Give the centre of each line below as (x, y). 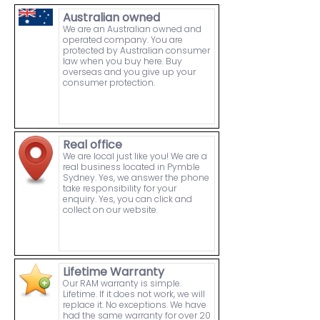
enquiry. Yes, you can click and (127, 199)
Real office (92, 145)
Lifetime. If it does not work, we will (134, 294)
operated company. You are (123, 40)
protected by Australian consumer (136, 51)
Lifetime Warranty (114, 272)
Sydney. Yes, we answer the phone (136, 178)
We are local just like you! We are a (135, 156)
